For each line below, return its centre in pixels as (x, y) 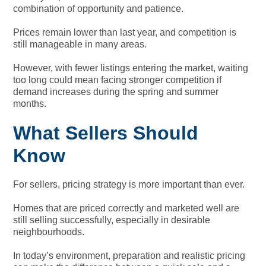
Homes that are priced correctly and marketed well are (126, 208)
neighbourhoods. (49, 232)
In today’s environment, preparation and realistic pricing (129, 255)
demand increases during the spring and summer (116, 91)
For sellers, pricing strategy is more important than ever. (129, 184)
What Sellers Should (106, 133)
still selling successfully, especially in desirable (112, 220)
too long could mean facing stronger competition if (118, 80)
